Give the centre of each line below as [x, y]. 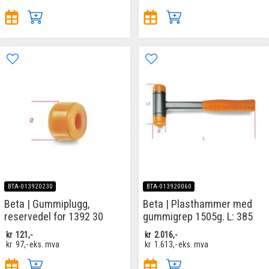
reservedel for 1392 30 [54, 216]
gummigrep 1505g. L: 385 [198, 216]
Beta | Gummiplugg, [47, 204]
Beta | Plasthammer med [198, 204]
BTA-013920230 [30, 186]
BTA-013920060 [169, 186]
